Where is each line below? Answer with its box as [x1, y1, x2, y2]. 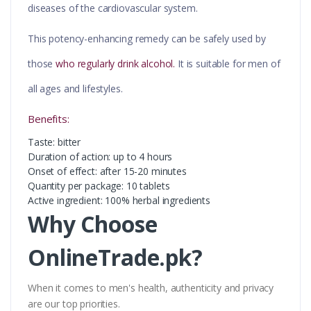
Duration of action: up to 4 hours [28, 150, 173, 164]
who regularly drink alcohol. [56, 57, 176, 71]
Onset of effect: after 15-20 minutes [28, 165, 187, 178]
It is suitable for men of [175, 57, 280, 71]
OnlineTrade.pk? [28, 242, 203, 273]
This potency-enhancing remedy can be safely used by [28, 32, 266, 46]
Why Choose [28, 209, 158, 239]
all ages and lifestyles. [28, 82, 123, 96]
